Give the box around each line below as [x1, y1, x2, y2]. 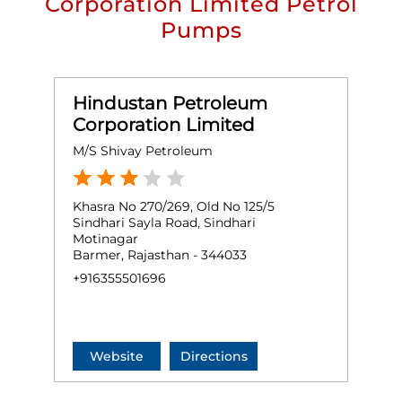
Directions [179, 348, 248, 365]
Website [90, 348, 144, 365]
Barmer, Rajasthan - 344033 [73, 247, 247, 264]
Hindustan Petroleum [73, 92, 267, 115]
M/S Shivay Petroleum [73, 143, 213, 160]
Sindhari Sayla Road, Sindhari [73, 214, 256, 232]
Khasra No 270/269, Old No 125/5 [73, 198, 275, 215]
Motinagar [73, 231, 138, 248]
